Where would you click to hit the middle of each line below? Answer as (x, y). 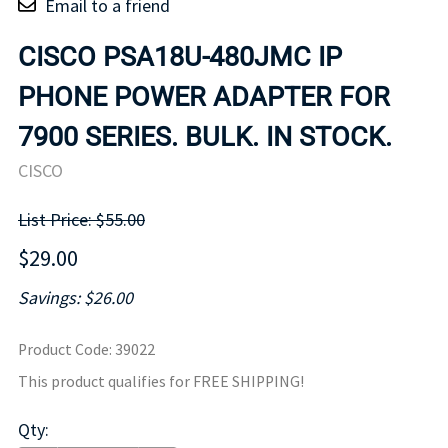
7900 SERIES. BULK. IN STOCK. (205, 136)
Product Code (63, 350)
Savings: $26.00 (75, 298)
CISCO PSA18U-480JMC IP (180, 56)
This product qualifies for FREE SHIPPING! (161, 382)
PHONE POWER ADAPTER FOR (204, 96)
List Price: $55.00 (81, 220)
